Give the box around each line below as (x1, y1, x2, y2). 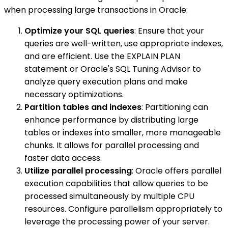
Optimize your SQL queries (24, 24, 134, 37)
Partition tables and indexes (24, 101, 141, 113)
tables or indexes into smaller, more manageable (24, 126, 221, 138)
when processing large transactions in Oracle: (4, 4, 188, 16)
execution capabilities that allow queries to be (24, 177, 208, 189)
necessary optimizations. (24, 88, 124, 100)
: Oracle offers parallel (132, 164, 221, 177)
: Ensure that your (134, 24, 204, 37)
